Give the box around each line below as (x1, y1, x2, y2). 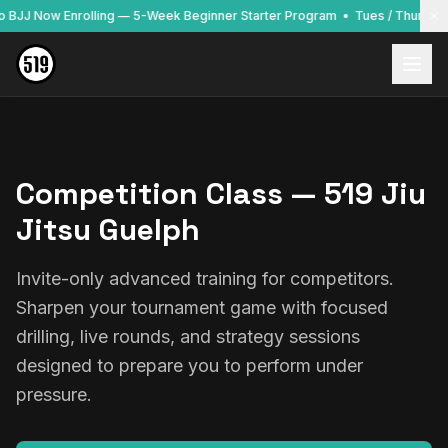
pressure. (16, 384, 92, 405)
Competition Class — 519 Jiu (16, 174, 426, 213)
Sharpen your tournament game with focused (16, 297, 388, 318)
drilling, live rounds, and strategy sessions (16, 326, 360, 347)
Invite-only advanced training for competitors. (16, 268, 394, 289)
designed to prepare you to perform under (16, 355, 363, 376)
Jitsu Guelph (16, 210, 200, 249)
